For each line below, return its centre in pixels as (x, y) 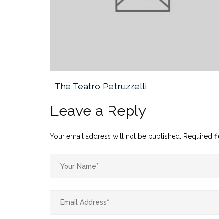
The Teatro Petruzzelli (100, 86)
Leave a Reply (98, 110)
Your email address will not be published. (116, 136)
